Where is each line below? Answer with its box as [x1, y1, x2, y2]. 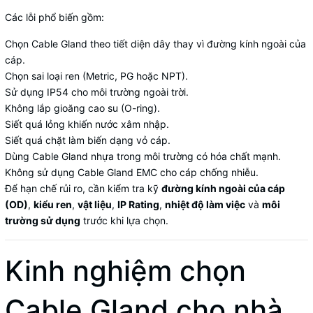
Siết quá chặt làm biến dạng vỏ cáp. [5, 133, 170, 146]
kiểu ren [34, 198, 72, 210]
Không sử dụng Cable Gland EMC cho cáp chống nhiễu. [5, 166, 259, 178]
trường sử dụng [5, 214, 80, 226]
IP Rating [117, 198, 159, 210]
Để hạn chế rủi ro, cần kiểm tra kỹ [5, 182, 161, 194]
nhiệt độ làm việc [165, 198, 245, 210]
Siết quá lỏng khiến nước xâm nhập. [5, 117, 169, 130]
